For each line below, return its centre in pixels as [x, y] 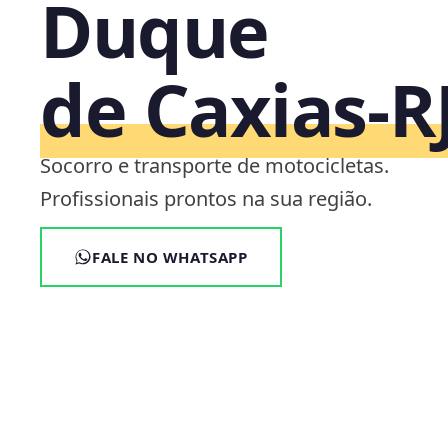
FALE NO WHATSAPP [170, 256]
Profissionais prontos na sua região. [206, 198]
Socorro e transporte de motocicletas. [214, 165]
